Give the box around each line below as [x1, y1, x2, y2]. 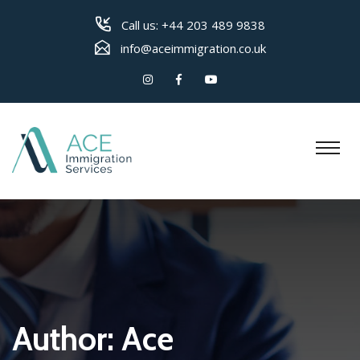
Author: [12, 319, 121, 358]
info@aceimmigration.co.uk [120, 39, 266, 56]
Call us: [117, 16, 162, 33]
